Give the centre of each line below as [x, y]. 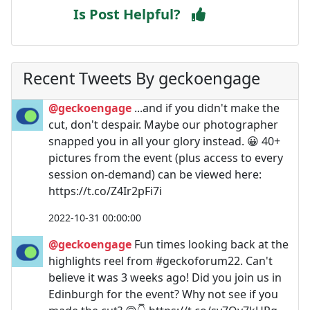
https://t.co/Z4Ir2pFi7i [105, 191]
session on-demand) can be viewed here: [155, 174]
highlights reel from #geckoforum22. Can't [161, 261]
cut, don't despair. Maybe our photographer [163, 124]
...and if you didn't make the [206, 108]
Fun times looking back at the [210, 244]
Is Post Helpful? [127, 14]
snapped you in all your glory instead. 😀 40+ [164, 141]
